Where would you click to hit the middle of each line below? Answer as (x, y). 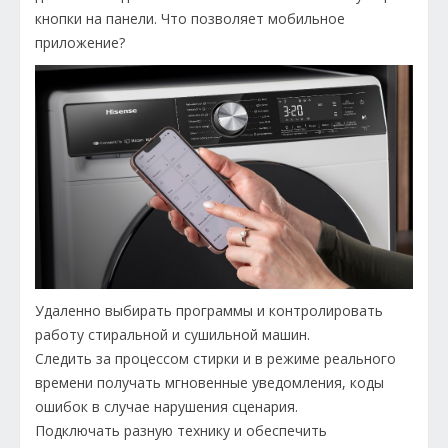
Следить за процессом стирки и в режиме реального (215, 359)
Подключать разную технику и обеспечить (181, 431)
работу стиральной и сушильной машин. (172, 335)
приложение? (80, 43)
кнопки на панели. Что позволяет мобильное (190, 19)
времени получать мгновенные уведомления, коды (209, 383)
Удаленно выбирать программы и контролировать (209, 311)
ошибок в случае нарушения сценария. (166, 407)
